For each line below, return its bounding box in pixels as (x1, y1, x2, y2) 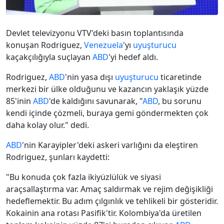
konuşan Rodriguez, (6, 39, 84, 51)
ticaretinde (158, 71, 201, 83)
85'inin (6, 95, 33, 107)
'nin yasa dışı (65, 71, 115, 83)
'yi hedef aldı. (108, 51, 158, 63)
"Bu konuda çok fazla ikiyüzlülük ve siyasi (6, 171, 161, 183)
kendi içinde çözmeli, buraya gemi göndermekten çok (6, 107, 208, 119)
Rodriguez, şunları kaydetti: (6, 151, 109, 163)
